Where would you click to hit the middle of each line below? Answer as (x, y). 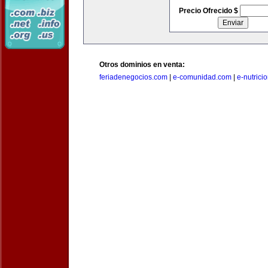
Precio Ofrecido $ (209, 11)
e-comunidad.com (202, 77)
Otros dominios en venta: (142, 65)
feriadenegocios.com (133, 77)
